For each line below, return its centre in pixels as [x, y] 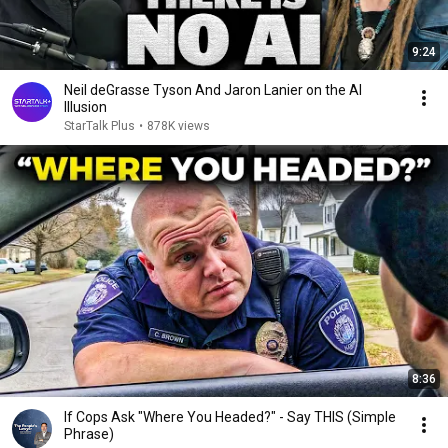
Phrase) [89, 434]
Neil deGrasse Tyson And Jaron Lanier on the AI [213, 90]
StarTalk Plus [99, 126]
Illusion [85, 107]
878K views [178, 126]
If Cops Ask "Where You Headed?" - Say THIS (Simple [230, 417]
